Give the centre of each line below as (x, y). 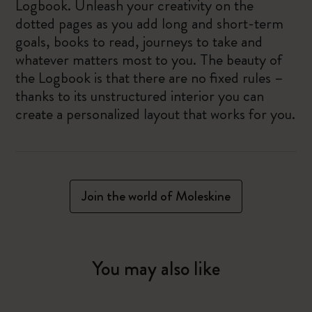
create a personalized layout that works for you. (156, 114)
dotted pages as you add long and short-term (150, 23)
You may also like (156, 269)
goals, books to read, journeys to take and (139, 41)
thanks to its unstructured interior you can (140, 96)
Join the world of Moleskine (156, 196)
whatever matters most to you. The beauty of (149, 60)
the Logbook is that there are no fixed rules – (150, 78)
